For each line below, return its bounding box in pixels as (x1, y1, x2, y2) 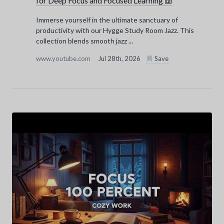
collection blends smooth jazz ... (36, 36, 133, 45)
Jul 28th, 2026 (98, 54, 142, 63)
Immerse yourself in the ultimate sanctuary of (36, 15, 178, 24)
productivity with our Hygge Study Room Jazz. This (36, 26, 194, 35)
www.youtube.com (36, 54, 92, 63)
